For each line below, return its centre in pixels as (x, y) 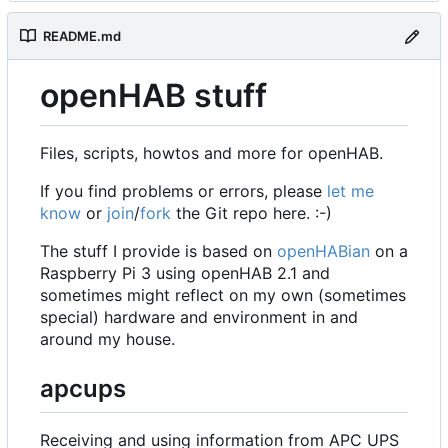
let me (350, 191)
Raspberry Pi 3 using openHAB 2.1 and (185, 273)
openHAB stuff (153, 95)
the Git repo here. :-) (251, 213)
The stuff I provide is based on (158, 251)
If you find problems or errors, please (183, 191)
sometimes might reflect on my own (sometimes (223, 295)
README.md (82, 36)
